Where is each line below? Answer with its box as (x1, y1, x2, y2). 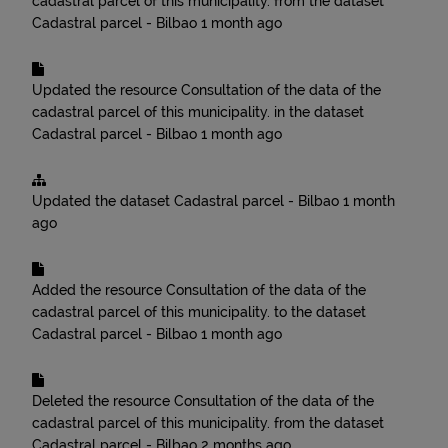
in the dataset (270, 104, 364, 120)
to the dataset (270, 304, 366, 320)
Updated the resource (32, 82, 181, 98)
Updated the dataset (32, 193, 174, 209)
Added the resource (32, 282, 166, 298)
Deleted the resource (32, 393, 174, 409)
